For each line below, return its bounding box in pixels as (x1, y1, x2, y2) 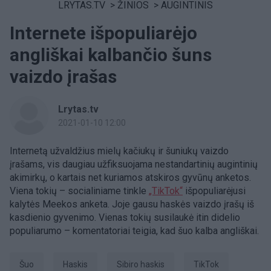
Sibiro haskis (122, 260, 165, 269)
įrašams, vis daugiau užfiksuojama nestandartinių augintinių (10, 158, 258, 170)
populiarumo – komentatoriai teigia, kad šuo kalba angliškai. (10, 225, 259, 237)
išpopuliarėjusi (183, 185, 246, 197)
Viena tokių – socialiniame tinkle (10, 185, 149, 197)
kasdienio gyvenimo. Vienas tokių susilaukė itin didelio (10, 212, 240, 223)
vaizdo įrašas (10, 66, 117, 87)
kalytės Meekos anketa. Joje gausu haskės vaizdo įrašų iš (10, 198, 254, 210)
